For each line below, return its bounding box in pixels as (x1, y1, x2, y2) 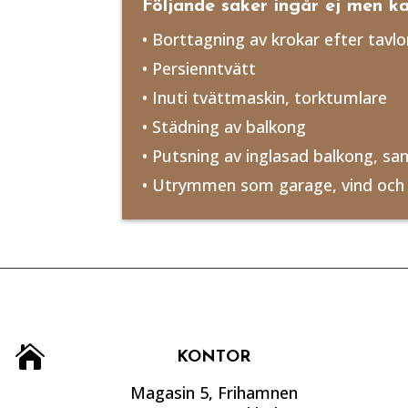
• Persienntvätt (142, 56, 257, 79)
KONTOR (177, 349, 251, 366)
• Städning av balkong (142, 115, 307, 138)
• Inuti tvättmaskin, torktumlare (142, 86, 388, 108)
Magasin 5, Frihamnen (129, 382, 298, 403)
